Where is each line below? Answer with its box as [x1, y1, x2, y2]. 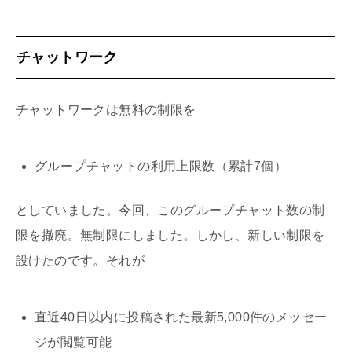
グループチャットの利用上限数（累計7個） [35, 159, 287, 173]
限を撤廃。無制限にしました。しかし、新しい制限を [16, 228, 325, 242]
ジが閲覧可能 [35, 335, 112, 349]
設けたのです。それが [16, 253, 145, 267]
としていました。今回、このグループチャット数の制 [16, 203, 325, 217]
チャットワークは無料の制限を [16, 102, 196, 116]
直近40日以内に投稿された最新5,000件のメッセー [35, 310, 328, 324]
